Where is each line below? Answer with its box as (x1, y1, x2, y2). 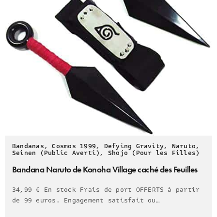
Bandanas (12, 141, 44, 152)
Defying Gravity (104, 141, 164, 152)
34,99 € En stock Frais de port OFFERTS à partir (12, 185, 200, 195)
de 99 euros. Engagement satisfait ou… (12, 196, 160, 206)
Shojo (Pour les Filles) (108, 148, 200, 158)
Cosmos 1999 (52, 141, 96, 152)
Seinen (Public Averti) (12, 148, 100, 158)
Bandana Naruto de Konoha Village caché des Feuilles (12, 164, 198, 175)
